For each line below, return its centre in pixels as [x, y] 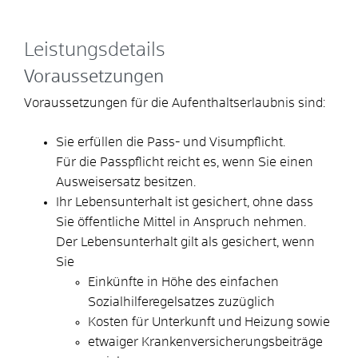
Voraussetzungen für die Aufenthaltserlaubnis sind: [175, 103]
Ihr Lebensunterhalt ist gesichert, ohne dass [185, 202]
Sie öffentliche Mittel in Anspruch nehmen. [181, 222]
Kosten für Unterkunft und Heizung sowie [209, 322]
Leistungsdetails [95, 50]
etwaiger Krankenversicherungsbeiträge [205, 342]
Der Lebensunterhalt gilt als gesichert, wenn [185, 242]
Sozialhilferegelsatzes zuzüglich [181, 302]
